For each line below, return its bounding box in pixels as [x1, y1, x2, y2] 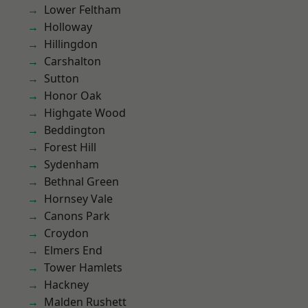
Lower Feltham [44, 2, 121, 17]
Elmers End [44, 243, 102, 258]
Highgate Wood [44, 105, 126, 120]
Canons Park [44, 208, 110, 223]
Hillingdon [44, 36, 98, 52]
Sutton [44, 71, 79, 86]
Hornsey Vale [44, 191, 113, 206]
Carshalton [44, 54, 101, 69]
